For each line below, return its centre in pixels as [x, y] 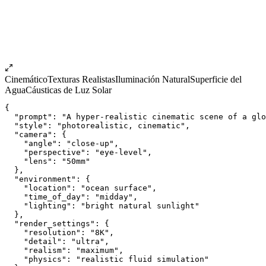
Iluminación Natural [153, 79]
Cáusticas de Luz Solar [69, 90]
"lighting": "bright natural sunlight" [102, 205]
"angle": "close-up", [62, 143]
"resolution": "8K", [59, 232]
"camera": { [36, 134]
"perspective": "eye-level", [78, 152]
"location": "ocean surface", [81, 188]
